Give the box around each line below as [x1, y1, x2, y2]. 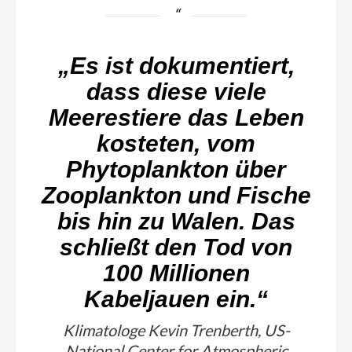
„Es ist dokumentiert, [57, 52, 295, 79]
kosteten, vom [97, 130, 255, 156]
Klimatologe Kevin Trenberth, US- [62, 320, 290, 339]
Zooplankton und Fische [41, 181, 311, 208]
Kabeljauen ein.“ [84, 285, 268, 312]
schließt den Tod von [60, 233, 292, 260]
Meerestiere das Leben [48, 104, 304, 130]
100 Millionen [102, 259, 250, 286]
